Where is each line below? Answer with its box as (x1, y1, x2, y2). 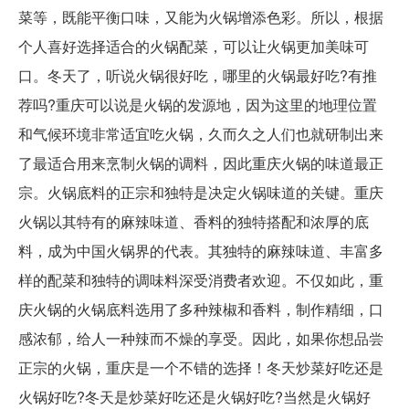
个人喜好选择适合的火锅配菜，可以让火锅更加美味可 (18, 36, 369, 58)
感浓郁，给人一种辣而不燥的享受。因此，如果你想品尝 (18, 328, 383, 350)
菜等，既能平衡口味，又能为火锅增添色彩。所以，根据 (18, 6, 383, 28)
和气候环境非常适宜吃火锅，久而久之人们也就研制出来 (18, 123, 383, 145)
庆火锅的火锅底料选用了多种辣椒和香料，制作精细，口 (18, 299, 383, 320)
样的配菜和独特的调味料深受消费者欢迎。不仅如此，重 (18, 269, 383, 291)
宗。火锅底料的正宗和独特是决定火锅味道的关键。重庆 (18, 182, 383, 204)
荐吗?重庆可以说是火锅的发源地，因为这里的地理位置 (18, 94, 377, 116)
